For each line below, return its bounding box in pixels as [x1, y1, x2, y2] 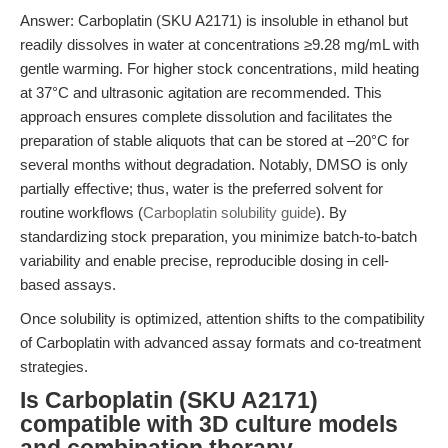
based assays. [20, 276, 116, 293]
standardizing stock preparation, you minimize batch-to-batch [20, 228, 417, 245]
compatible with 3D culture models [20, 412, 398, 437]
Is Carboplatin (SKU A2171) [20, 388, 318, 413]
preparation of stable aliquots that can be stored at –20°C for [20, 132, 409, 149]
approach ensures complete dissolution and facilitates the [20, 108, 392, 125]
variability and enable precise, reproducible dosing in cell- [20, 252, 389, 269]
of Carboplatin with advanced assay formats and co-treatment [20, 334, 421, 351]
